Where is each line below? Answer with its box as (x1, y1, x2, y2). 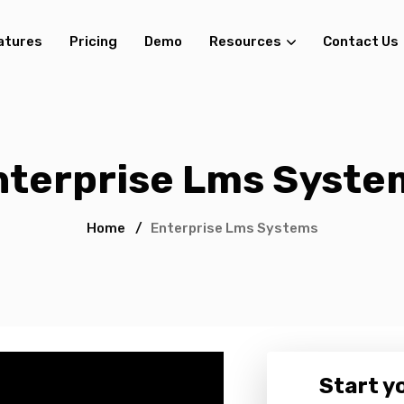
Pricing (69, 33, 117, 50)
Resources (208, 33, 281, 50)
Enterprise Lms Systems (150, 220, 318, 236)
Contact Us (322, 33, 399, 50)
